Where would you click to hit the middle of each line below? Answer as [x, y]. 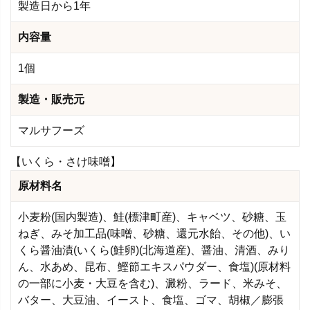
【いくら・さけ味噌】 [66, 161]
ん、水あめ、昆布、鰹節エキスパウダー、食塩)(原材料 [154, 266]
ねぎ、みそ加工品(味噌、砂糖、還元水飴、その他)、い [154, 233]
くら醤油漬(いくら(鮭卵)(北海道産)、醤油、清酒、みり [154, 250]
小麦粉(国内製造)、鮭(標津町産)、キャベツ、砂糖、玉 [152, 217]
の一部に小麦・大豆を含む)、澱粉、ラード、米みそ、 [153, 283]
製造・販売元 [51, 99]
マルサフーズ [51, 130]
